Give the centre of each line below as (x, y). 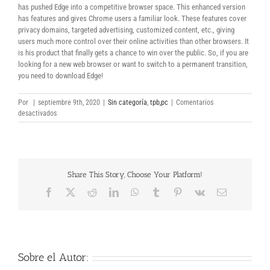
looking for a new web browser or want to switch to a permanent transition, (133, 64)
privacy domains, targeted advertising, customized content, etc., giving (126, 30)
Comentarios (195, 102)
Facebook (71, 191)
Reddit (109, 191)
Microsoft (70, 124)
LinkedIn (135, 191)
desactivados (37, 113)
